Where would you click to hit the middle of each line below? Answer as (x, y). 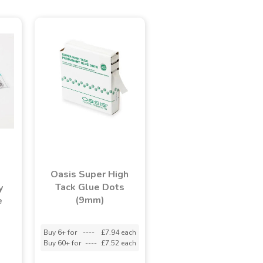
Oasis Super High (90, 174)
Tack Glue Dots (90, 187)
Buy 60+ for (62, 243)
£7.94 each (118, 232)
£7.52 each (118, 243)
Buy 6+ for (60, 232)
